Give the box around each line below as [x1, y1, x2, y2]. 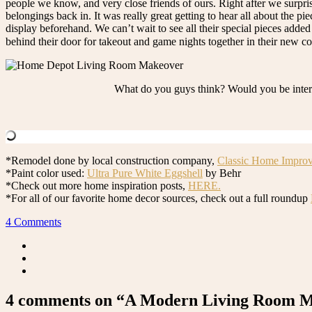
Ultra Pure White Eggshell [87, 167, 203, 180]
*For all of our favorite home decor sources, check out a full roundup [6, 192, 311, 205]
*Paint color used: [6, 167, 87, 180]
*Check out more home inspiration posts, [6, 180, 188, 192]
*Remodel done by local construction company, [6, 155, 217, 167]
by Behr [203, 167, 241, 180]
